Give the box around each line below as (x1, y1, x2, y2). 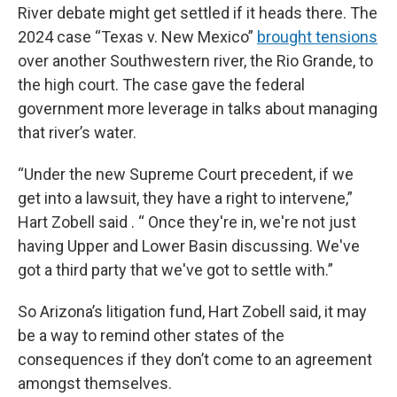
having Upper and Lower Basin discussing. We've (18, 237, 360, 255)
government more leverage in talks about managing (18, 99, 378, 118)
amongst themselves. (18, 374, 172, 393)
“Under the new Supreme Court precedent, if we (18, 165, 354, 183)
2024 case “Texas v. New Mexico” (18, 27, 257, 46)
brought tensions (257, 27, 378, 46)
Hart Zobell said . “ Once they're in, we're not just (18, 213, 356, 231)
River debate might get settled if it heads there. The (18, 4, 378, 22)
